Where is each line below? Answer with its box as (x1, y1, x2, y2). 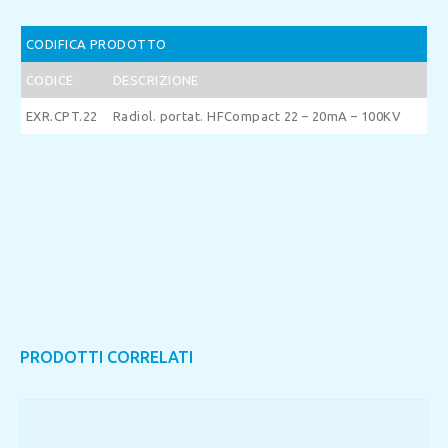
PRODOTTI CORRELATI (20, 347, 193, 366)
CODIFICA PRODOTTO (26, 36, 167, 51)
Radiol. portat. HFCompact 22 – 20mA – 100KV (113, 108, 402, 123)
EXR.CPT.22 (26, 108, 98, 123)
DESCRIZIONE (113, 72, 199, 87)
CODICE (26, 72, 74, 87)
